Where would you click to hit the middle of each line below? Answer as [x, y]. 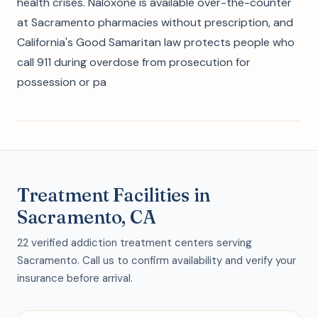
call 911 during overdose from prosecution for [134, 62]
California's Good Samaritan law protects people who [156, 42]
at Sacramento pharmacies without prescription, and [155, 22]
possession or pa [62, 82]
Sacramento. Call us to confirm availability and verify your [157, 261]
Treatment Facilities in [114, 195]
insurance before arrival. [75, 278]
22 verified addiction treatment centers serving [135, 243]
